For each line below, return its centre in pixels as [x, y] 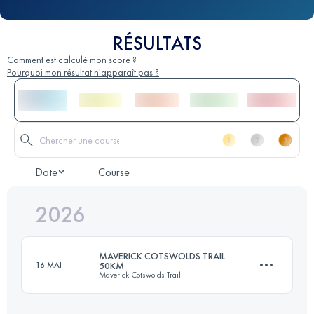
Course [114, 172]
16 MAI [49, 265]
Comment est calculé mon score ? [72, 60]
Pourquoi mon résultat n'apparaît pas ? [83, 73]
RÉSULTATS [157, 43]
